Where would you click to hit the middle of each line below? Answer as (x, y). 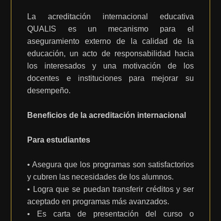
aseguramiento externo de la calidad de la (110, 41)
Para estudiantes (59, 140)
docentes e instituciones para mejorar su (110, 78)
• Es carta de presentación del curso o (110, 214)
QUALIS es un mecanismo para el (110, 29)
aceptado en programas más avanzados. (98, 202)
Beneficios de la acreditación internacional (107, 115)
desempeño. (49, 91)
